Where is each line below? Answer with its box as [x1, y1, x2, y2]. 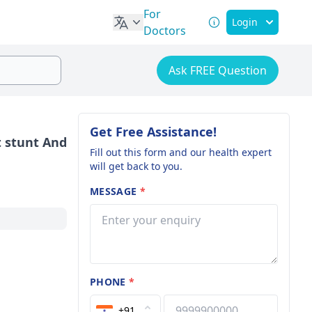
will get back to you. [90, 159, 182, 173]
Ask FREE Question [169, 63, 267, 78]
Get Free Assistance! [90, 123, 217, 140]
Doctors [143, 23, 187, 38]
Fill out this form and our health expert [90, 146, 272, 159]
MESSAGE [90, 185, 140, 198]
